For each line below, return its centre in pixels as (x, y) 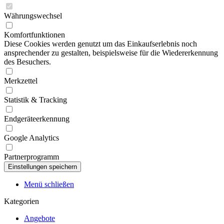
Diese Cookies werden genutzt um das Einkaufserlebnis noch (100, 44)
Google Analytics (31, 138)
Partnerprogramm (31, 157)
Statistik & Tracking (35, 100)
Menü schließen (49, 184)
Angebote (39, 218)
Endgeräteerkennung (37, 119)
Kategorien (21, 201)
